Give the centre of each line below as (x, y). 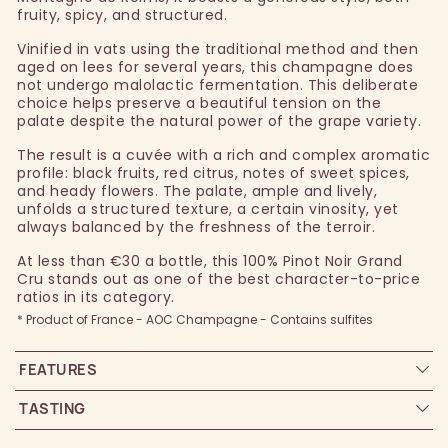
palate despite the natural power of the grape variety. (219, 121)
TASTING (52, 409)
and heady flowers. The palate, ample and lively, (197, 191)
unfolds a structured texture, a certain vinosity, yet (208, 209)
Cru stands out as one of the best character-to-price (218, 279)
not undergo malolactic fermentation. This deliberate (217, 85)
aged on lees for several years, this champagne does (215, 67)
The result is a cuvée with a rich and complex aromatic (223, 155)
